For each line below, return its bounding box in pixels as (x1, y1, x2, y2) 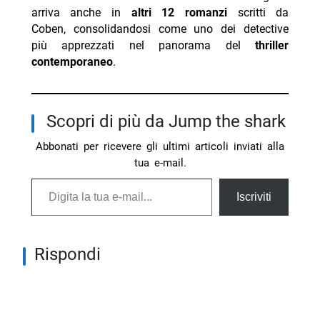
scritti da (226, 6, 289, 20)
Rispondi (45, 244, 101, 265)
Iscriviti (236, 191, 272, 204)
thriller (255, 39, 289, 53)
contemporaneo (31, 55, 113, 69)
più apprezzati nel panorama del (31, 39, 256, 53)
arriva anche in (31, 6, 131, 20)
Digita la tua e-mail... (30, 171, 61, 185)
